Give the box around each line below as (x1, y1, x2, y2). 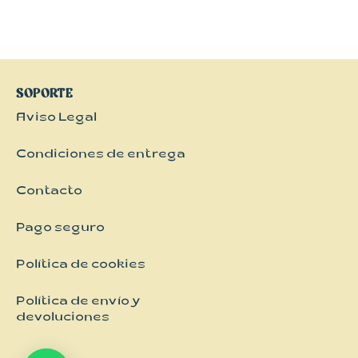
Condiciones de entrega (16, 148, 185, 162)
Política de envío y (16, 295, 141, 309)
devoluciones (16, 311, 109, 325)
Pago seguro (16, 221, 105, 236)
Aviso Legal (16, 111, 97, 125)
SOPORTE (16, 84, 73, 101)
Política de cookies (16, 258, 145, 272)
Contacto (16, 185, 82, 199)
